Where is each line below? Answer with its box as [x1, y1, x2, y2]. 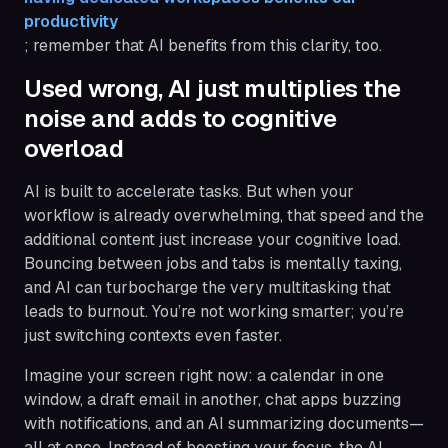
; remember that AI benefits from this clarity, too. [24, 34, 382, 56]
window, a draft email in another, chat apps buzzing [24, 388, 401, 410]
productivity [24, 10, 118, 32]
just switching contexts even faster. [24, 324, 282, 346]
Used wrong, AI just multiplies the [24, 72, 401, 104]
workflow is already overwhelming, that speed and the [24, 204, 424, 226]
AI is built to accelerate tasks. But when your [24, 180, 354, 202]
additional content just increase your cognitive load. [24, 228, 401, 250]
